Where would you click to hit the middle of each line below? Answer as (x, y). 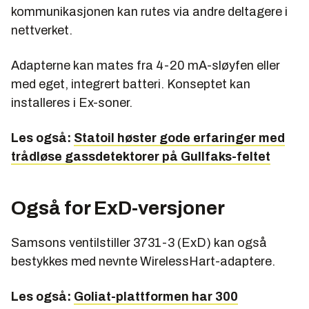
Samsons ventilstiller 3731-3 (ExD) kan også (139, 243)
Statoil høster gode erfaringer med (179, 138)
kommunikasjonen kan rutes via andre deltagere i (149, 12)
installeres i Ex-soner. (72, 103)
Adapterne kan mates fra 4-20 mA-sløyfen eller (146, 66)
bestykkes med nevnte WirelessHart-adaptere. (143, 262)
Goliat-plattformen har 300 (156, 297)
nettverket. (42, 31)
